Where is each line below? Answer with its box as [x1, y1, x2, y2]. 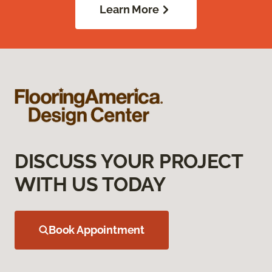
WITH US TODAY [15, 173, 166, 196]
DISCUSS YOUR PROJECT [15, 150, 243, 173]
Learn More [100, 3, 159, 16]
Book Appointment [49, 223, 145, 237]
